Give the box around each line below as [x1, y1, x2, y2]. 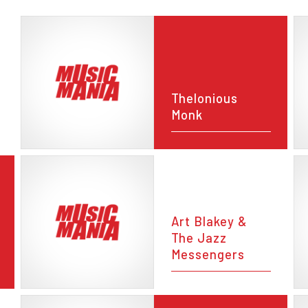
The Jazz [170, 230, 227, 246]
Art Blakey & [170, 214, 247, 230]
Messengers [170, 247, 245, 263]
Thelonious [170, 90, 238, 106]
